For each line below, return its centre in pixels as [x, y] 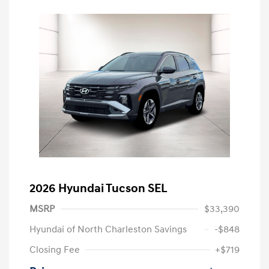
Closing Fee [55, 249]
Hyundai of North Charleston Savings [108, 229]
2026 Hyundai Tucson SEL [98, 188]
